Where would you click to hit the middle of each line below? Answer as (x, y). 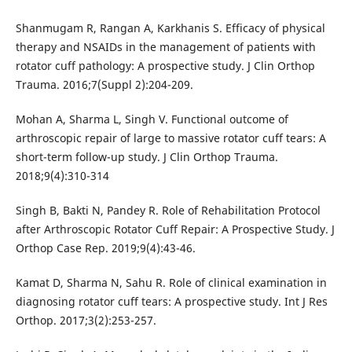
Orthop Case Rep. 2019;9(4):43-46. (105, 248)
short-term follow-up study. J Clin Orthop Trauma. (147, 157)
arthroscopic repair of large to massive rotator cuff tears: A (170, 138)
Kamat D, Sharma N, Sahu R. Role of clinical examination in (171, 283)
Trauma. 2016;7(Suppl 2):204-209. (104, 85)
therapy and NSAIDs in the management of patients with (165, 47)
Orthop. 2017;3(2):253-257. (86, 321)
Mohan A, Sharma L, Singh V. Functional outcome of (152, 119)
